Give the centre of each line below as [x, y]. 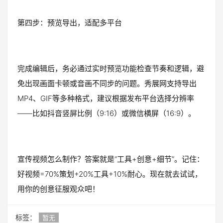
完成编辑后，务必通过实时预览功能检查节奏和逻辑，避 [111, 69]
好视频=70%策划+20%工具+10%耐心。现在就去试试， [110, 174]
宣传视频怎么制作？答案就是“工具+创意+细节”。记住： [111, 159]
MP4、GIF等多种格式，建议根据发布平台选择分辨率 [106, 99]
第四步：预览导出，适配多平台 [70, 23]
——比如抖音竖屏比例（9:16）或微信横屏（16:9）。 [107, 113]
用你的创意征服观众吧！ [58, 189]
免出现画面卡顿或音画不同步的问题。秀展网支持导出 [107, 84]
